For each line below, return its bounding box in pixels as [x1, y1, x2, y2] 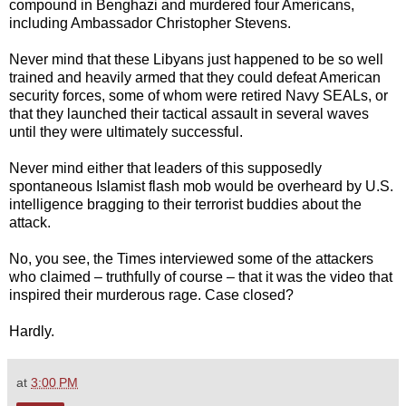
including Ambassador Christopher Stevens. [9, 15, 291, 32]
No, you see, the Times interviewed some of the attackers [9, 251, 373, 267]
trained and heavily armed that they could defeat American [9, 70, 381, 86]
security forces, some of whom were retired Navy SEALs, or [9, 88, 388, 104]
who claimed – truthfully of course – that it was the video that [9, 269, 392, 285]
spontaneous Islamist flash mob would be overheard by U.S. [9, 179, 393, 195]
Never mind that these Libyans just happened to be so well [9, 52, 383, 68]
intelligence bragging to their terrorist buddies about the [9, 197, 362, 213]
